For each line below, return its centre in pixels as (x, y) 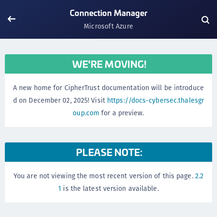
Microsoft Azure (108, 26)
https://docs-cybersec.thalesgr (156, 100)
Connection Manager (108, 12)
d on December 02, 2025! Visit (60, 100)
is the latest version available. (110, 188)
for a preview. (122, 113)
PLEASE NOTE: (109, 152)
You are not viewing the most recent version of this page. (104, 176)
